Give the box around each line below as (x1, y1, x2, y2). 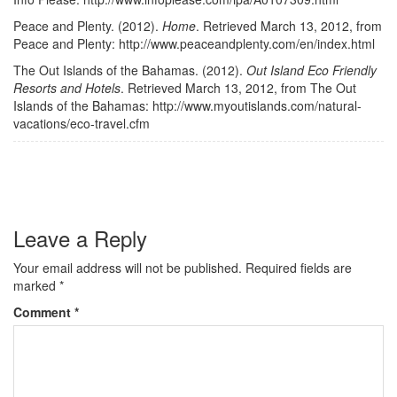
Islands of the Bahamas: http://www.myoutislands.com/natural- (13, 97, 362, 114)
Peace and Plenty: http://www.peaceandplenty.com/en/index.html (13, 35, 375, 52)
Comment (13, 303, 74, 321)
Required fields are (245, 259, 352, 276)
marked (13, 276, 59, 294)
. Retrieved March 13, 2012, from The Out (121, 79, 356, 97)
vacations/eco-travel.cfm (13, 114, 150, 132)
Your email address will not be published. (13, 259, 242, 276)
